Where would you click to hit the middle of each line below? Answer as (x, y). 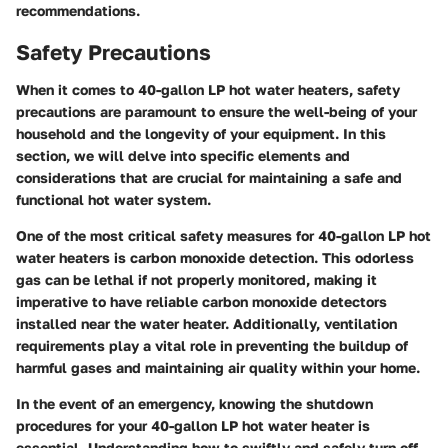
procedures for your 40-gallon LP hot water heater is (193, 426)
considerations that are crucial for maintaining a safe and (209, 178)
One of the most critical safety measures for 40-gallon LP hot (223, 236)
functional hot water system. (113, 200)
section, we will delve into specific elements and (183, 156)
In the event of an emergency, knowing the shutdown (194, 404)
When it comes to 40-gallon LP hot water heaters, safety (208, 90)
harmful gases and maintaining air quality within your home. (218, 368)
